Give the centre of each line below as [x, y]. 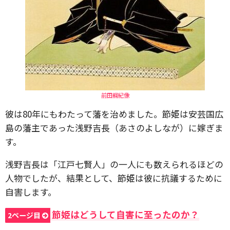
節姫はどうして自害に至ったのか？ [126, 214]
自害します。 [31, 192]
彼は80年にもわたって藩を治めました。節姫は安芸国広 [114, 114]
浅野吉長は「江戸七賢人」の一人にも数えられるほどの [114, 164]
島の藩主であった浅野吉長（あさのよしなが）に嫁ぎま [114, 128]
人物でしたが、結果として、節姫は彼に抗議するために [114, 178]
